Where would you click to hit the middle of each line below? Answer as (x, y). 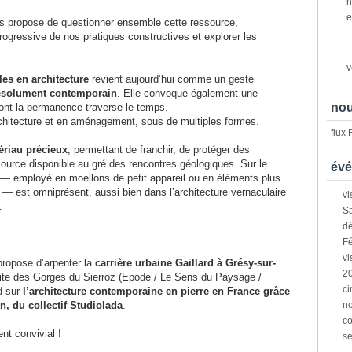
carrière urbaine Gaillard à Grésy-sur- (185, 263)
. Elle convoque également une (187, 93)
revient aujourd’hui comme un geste (171, 79)
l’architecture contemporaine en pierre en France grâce (156, 291)
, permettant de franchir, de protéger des (159, 150)
